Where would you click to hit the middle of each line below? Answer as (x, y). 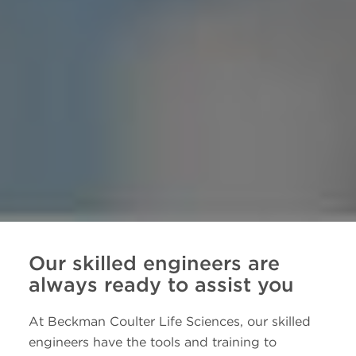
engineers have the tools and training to (152, 342)
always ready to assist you (161, 284)
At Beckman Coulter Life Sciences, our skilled (169, 322)
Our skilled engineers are (154, 263)
